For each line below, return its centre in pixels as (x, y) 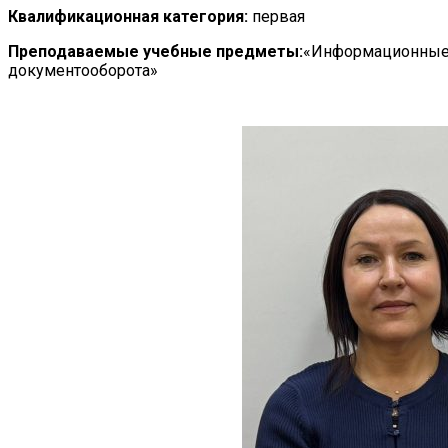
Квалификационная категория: (128, 17)
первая (276, 17)
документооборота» (83, 71)
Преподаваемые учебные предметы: (155, 52)
